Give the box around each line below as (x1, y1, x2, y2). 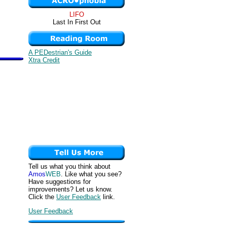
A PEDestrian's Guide (28, 49, 92, 56)
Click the (28, 193, 56, 201)
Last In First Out (52, 18, 101, 26)
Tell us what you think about (28, 163, 110, 170)
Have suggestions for (28, 178, 91, 185)
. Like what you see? (61, 170, 122, 178)
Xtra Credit (28, 56, 60, 64)
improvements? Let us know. (28, 185, 112, 193)
